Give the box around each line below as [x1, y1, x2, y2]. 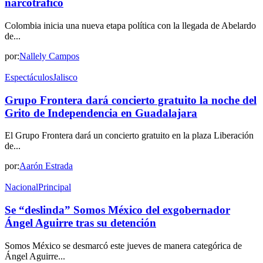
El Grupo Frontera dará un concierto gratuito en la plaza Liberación [5, 130, 254, 141]
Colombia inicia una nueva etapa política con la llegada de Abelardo [5, 21, 256, 31]
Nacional [5, 182, 38, 193]
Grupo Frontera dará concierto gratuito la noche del [5, 93, 257, 106]
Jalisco [53, 72, 77, 82]
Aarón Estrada [19, 161, 73, 171]
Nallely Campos [19, 51, 79, 61]
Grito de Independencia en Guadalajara [5, 106, 197, 119]
